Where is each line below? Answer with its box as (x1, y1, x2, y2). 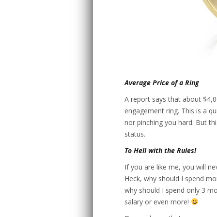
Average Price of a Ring (124, 78, 199, 87)
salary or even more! (124, 197, 191, 206)
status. (124, 129, 145, 139)
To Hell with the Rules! (124, 146, 196, 155)
